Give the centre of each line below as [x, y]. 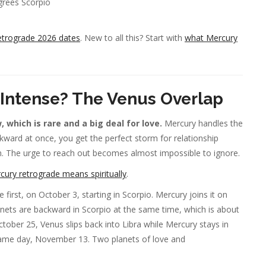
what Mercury [211, 38]
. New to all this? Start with [132, 38]
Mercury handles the [202, 123]
